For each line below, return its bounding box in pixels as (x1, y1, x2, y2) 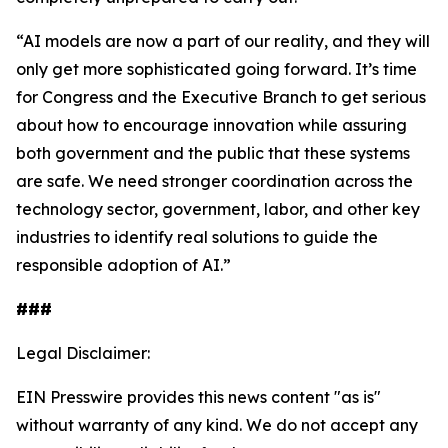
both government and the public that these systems (16, 143, 410, 163)
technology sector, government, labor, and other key (16, 199, 420, 219)
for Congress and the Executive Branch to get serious (16, 87, 426, 107)
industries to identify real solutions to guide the (16, 227, 378, 247)
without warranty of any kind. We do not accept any (16, 415, 418, 435)
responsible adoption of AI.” (16, 255, 239, 275)
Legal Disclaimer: (16, 343, 150, 363)
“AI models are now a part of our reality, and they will (16, 31, 430, 51)
